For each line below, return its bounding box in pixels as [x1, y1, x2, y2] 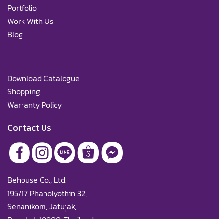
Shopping [7, 86, 40, 97]
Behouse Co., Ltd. [7, 174, 68, 186]
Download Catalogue [7, 72, 80, 84]
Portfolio [7, 2, 37, 14]
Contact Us [7, 121, 51, 134]
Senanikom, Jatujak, [7, 200, 76, 212]
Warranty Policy [7, 99, 62, 110]
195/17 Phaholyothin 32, [7, 187, 87, 199]
